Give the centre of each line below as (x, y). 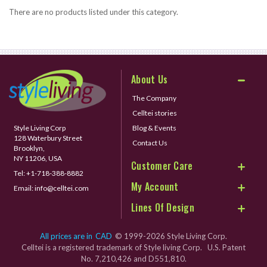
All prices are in (67, 236)
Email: (24, 188)
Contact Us (150, 143)
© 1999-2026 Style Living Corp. (171, 236)
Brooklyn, (29, 148)
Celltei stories (155, 113)
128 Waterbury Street (48, 138)
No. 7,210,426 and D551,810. (133, 259)
